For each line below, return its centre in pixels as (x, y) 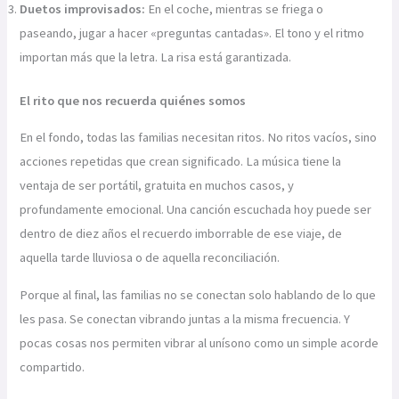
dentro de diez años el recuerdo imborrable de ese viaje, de (181, 234)
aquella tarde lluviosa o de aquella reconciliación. (150, 258)
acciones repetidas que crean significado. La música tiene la (181, 162)
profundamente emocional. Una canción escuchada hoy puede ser (196, 210)
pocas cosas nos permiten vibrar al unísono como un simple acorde (199, 342)
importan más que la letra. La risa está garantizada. (156, 57)
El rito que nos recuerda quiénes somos (133, 100)
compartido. (53, 366)
